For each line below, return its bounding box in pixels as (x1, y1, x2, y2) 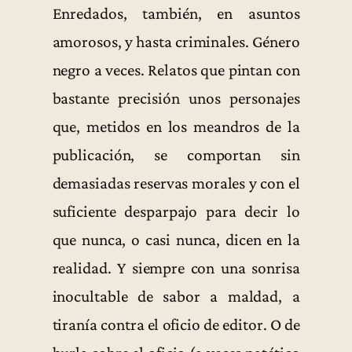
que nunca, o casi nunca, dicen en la (52, 229, 300, 249)
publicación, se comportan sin (52, 145, 300, 164)
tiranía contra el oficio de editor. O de (52, 314, 300, 334)
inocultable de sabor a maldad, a (52, 286, 300, 306)
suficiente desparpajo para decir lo (52, 201, 300, 221)
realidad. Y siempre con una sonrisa (52, 258, 300, 277)
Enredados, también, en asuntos (52, 3, 300, 23)
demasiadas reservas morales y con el (52, 173, 300, 192)
